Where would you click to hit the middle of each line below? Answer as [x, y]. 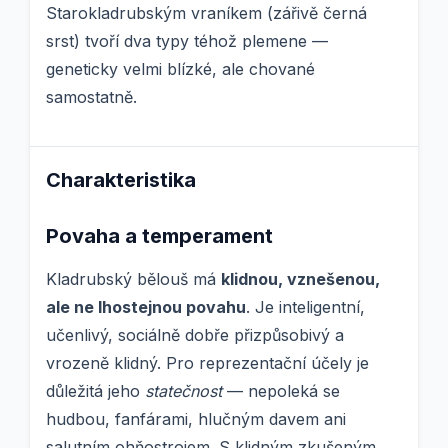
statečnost [183, 391]
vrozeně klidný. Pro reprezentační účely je [207, 363]
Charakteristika [121, 180]
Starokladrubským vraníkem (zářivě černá [206, 13]
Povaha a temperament [159, 236]
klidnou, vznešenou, [300, 279]
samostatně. [91, 97]
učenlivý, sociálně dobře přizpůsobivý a [195, 335]
